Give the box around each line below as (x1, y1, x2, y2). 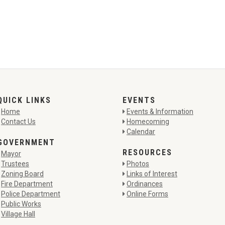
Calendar (127, 128, 155, 136)
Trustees (1, 160, 29, 168)
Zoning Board (1, 170, 44, 178)
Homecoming (127, 118, 169, 126)
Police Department (1, 190, 60, 198)
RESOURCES (123, 148, 172, 157)
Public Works (1, 200, 41, 208)
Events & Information (127, 107, 193, 116)
